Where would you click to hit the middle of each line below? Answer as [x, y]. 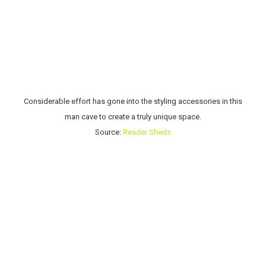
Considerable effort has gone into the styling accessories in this [133, 101]
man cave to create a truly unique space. [133, 116]
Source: [109, 132]
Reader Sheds [147, 132]
